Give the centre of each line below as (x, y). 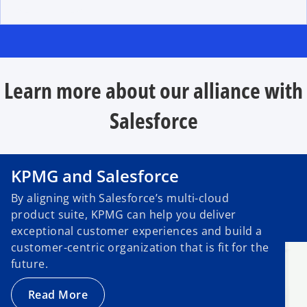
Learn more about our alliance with (153, 90)
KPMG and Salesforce (95, 175)
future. (30, 263)
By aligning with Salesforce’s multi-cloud (120, 198)
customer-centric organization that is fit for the (140, 247)
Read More (58, 294)
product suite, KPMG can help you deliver (124, 214)
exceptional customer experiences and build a (137, 231)
